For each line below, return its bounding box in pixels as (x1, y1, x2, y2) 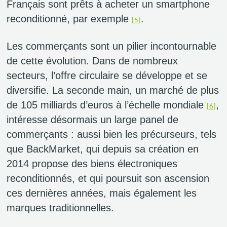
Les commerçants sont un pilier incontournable (7, 41, 216, 52)
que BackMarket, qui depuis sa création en (7, 143, 199, 155)
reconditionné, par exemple (7, 13, 132, 25)
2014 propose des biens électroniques (7, 158, 177, 170)
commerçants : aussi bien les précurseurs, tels (7, 129, 216, 140)
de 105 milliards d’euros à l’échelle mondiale (7, 99, 207, 111)
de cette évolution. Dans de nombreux (7, 55, 178, 67)
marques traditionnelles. (7, 202, 114, 214)
